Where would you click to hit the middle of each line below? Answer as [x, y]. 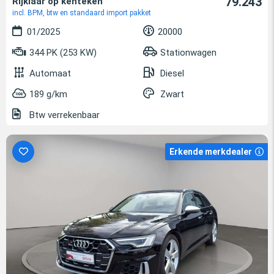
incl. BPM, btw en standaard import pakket [82, 13]
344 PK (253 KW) [62, 52]
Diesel [172, 73]
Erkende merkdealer [211, 151]
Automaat [50, 73]
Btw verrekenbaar [63, 115]
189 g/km [48, 94]
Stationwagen [188, 52]
